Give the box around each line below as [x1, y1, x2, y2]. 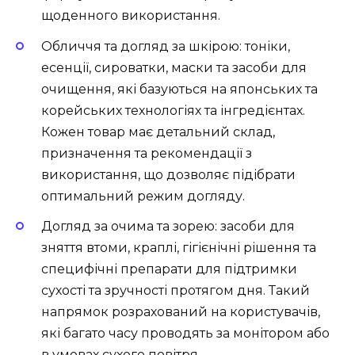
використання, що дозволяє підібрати [41, 166, 296, 182]
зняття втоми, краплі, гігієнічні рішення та [41, 239, 316, 255]
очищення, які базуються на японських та [41, 81, 318, 97]
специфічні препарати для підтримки [41, 261, 297, 277]
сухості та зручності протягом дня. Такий [41, 282, 310, 298]
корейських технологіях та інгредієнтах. [41, 102, 305, 118]
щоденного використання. [41, 8, 220, 24]
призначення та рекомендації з [41, 145, 252, 161]
